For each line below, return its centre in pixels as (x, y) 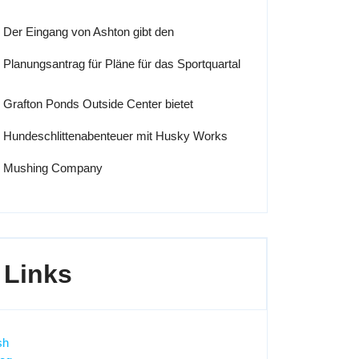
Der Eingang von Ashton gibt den (89, 32)
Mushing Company (53, 168)
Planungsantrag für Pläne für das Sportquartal (122, 64)
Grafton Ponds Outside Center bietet (98, 104)
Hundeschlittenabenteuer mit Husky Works (115, 136)
